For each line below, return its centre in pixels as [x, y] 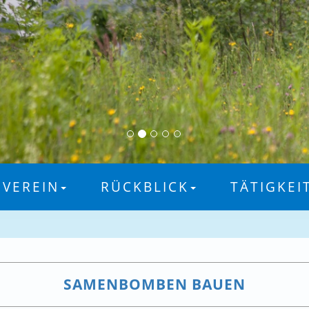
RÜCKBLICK [144, 187]
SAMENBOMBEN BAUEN [154, 284]
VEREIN [31, 187]
